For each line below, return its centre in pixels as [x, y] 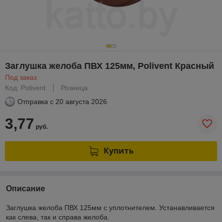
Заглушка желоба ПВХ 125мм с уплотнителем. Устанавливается [110, 207]
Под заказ [21, 77]
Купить [118, 151]
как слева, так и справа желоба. [58, 217]
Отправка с [35, 101]
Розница [74, 87]
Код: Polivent [25, 87]
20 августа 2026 [81, 101]
